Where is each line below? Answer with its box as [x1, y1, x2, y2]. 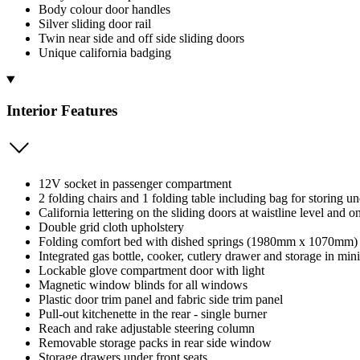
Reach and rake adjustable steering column [39, 321, 255, 335]
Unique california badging [39, 45, 171, 59]
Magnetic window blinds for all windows [39, 277, 247, 292]
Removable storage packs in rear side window [39, 335, 272, 350]
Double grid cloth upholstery [39, 219, 184, 234]
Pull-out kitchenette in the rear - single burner [39, 306, 267, 321]
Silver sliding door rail [39, 16, 151, 31]
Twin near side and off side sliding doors [39, 31, 244, 45]
